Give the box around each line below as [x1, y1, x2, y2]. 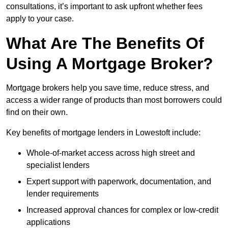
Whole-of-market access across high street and [26, 149, 195, 158]
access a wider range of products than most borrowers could [6, 96, 222, 105]
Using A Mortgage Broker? [6, 54, 213, 73]
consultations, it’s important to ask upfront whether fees [6, 2, 203, 11]
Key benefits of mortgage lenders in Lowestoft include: [6, 128, 201, 137]
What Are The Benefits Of [6, 34, 204, 53]
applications [26, 218, 70, 227]
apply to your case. [6, 14, 74, 23]
